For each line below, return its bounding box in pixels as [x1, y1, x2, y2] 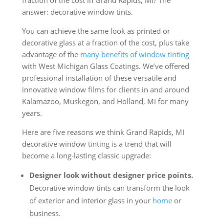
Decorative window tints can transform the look [29, 183, 190, 193]
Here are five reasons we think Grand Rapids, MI [22, 127, 184, 137]
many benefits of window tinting [80, 49, 189, 60]
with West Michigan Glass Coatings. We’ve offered [22, 61, 189, 71]
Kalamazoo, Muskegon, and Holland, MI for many [22, 96, 189, 107]
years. [22, 108, 42, 118]
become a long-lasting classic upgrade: [22, 151, 151, 161]
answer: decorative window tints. [22, 7, 133, 17]
